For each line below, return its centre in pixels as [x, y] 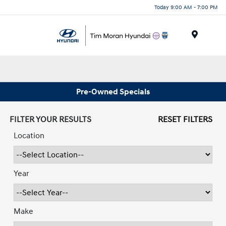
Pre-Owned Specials [113, 92]
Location [29, 136]
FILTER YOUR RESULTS [51, 120]
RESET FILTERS [185, 120]
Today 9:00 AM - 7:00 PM [186, 7]
